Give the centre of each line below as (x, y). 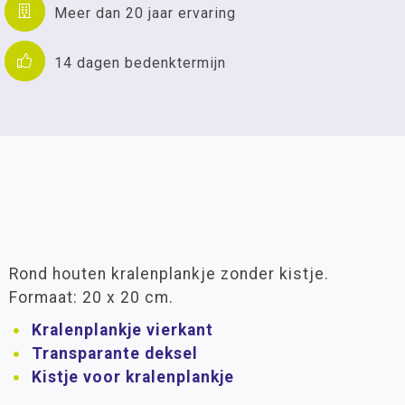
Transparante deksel (115, 353)
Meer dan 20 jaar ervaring (145, 13)
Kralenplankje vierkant (122, 330)
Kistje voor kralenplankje (133, 377)
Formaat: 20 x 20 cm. (91, 297)
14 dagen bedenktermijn (140, 62)
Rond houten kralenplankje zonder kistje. (169, 274)
